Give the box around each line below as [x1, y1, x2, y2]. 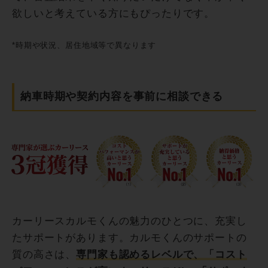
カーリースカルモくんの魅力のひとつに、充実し [12, 215, 247, 227]
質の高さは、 [12, 248, 77, 260]
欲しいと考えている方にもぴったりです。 [12, 8, 215, 20]
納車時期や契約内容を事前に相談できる [20, 90, 224, 103]
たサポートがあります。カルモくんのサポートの [12, 232, 247, 243]
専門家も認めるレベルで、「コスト [76, 248, 247, 260]
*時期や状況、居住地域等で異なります [12, 41, 157, 50]
